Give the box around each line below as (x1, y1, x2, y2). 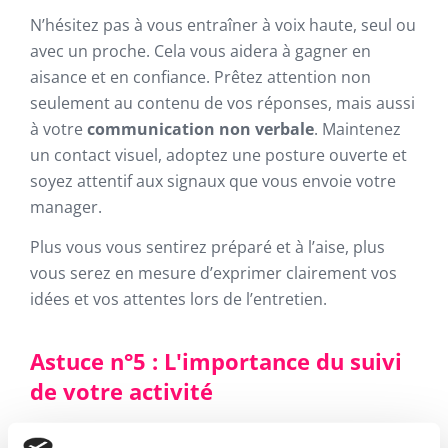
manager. (30, 196, 102, 218)
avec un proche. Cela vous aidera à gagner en (30, 40, 371, 62)
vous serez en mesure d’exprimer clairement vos (30, 262, 397, 284)
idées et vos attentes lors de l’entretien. (30, 288, 327, 310)
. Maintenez (314, 118, 401, 140)
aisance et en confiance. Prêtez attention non (30, 66, 371, 88)
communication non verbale (87, 118, 314, 140)
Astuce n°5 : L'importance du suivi (30, 346, 402, 376)
